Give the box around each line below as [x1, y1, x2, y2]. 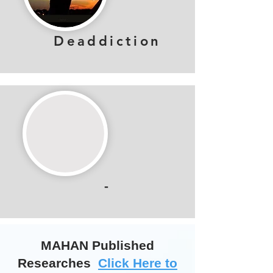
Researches [18, 256, 98, 270]
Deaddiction [54, 33, 161, 49]
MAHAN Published [41, 238, 154, 252]
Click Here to [98, 256, 177, 270]
